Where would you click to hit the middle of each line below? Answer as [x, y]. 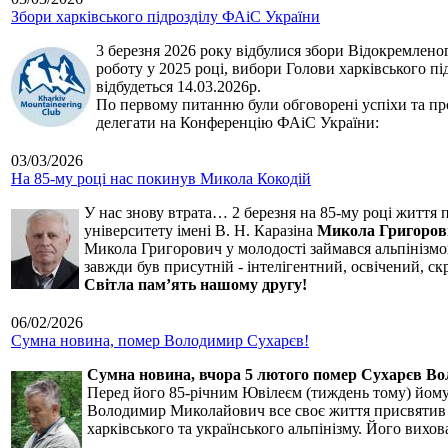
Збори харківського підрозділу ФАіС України [165, 17]
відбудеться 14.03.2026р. [180, 87]
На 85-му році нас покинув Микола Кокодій [161, 179]
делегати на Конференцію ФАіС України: [237, 123]
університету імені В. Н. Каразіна [200, 231]
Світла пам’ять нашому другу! [195, 285]
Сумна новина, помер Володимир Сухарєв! [160, 341]
